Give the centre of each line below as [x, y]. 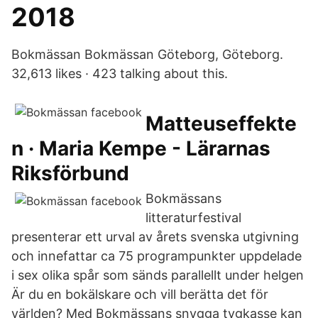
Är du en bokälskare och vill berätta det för [140, 294]
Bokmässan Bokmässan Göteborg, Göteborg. [147, 54]
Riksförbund [70, 173]
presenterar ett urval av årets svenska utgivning [155, 237]
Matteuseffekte [221, 124]
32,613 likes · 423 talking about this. [120, 73]
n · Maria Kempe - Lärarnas [141, 148]
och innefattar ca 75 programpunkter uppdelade [157, 256]
